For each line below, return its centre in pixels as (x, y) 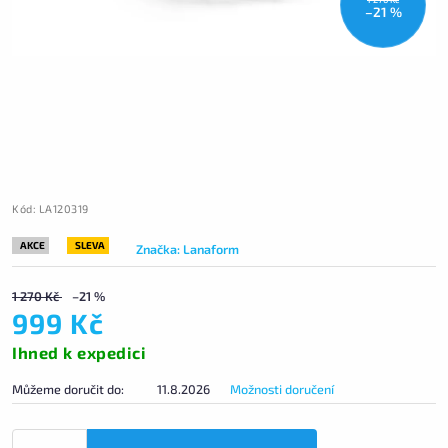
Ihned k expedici (79, 353)
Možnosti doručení (282, 389)
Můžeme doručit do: (68, 389)
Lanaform (211, 249)
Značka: (159, 249)
